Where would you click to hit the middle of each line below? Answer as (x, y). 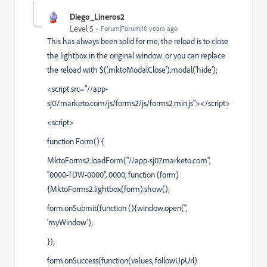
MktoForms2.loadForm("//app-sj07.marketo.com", (129, 160)
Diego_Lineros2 (97, 16)
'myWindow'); (70, 222)
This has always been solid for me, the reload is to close (138, 41)
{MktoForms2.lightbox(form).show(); (108, 189)
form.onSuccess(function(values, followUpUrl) (122, 260)
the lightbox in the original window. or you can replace (136, 55)
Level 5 (82, 29)
